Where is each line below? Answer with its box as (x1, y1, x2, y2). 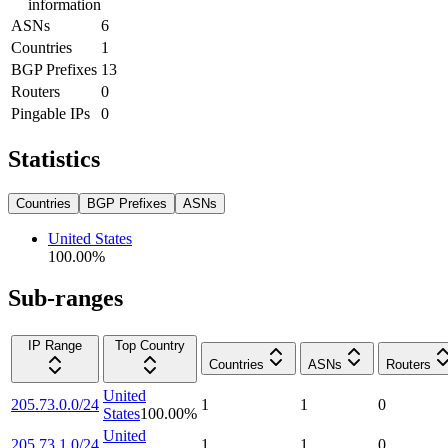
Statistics (8, 145, 100, 172)
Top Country (115, 338, 185, 354)
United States (48, 229, 132, 247)
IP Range (28, 338, 82, 354)
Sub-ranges (8, 285, 123, 312)
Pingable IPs (11, 104, 90, 122)
